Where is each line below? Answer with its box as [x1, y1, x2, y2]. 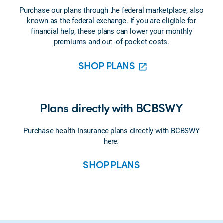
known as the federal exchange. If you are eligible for [26, 15, 197, 25]
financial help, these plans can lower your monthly [31, 26, 192, 36]
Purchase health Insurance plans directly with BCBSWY [23, 125, 200, 135]
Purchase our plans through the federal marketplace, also [19, 5, 204, 15]
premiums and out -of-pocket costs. [53, 36, 170, 46]
